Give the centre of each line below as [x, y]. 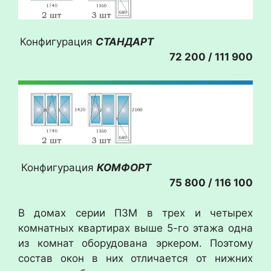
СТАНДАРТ [125, 42]
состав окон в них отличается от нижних [135, 259]
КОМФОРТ [175, 167]
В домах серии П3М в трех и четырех [135, 213]
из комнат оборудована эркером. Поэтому [135, 243]
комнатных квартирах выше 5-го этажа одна [135, 228]
